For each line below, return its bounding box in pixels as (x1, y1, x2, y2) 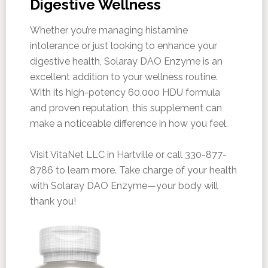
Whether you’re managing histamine (29, 25, 188, 36)
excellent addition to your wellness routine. (29, 71, 218, 83)
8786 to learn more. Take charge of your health (29, 165, 237, 176)
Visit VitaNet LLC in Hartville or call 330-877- (29, 149, 227, 161)
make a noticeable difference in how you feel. (29, 118, 228, 130)
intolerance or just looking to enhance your (29, 40, 217, 52)
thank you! (29, 196, 76, 208)
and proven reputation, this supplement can (29, 102, 222, 114)
